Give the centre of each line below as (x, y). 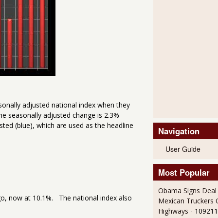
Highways (173, 211)
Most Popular (184, 173)
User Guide (183, 149)
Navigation (179, 131)
